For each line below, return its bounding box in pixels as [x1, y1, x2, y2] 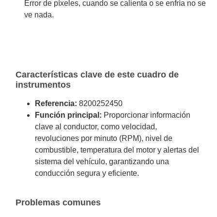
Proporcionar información [102, 110, 191, 119]
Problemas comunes [15, 198, 101, 208]
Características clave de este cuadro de [15, 69, 179, 79]
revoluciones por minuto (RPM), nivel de [35, 134, 173, 142]
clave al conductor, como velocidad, [35, 122, 157, 131]
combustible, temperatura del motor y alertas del [35, 145, 200, 154]
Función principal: [35, 110, 102, 119]
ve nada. [24, 10, 54, 19]
